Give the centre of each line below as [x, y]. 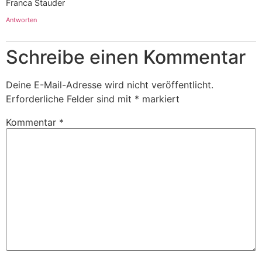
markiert [159, 99]
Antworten [21, 20]
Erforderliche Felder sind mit [70, 99]
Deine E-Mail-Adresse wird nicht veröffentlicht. [110, 85]
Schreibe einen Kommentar [126, 57]
